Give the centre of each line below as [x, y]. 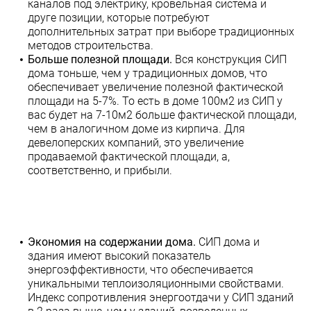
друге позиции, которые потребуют [119, 18]
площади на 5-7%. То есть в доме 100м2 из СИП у [155, 101]
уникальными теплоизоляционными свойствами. [156, 284]
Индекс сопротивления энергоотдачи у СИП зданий [161, 297]
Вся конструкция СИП [229, 59]
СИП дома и [228, 242]
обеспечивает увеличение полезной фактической [155, 87]
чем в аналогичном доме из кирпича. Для [136, 129]
